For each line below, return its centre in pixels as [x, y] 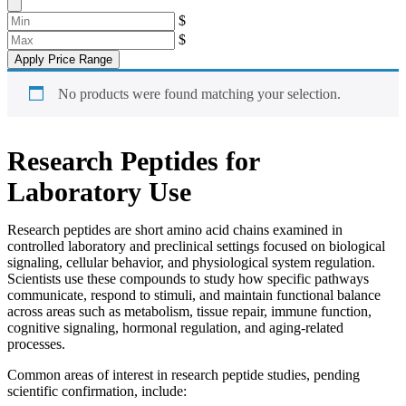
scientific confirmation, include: [97, 391]
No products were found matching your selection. [199, 94]
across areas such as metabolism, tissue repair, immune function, [189, 312]
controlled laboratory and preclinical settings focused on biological [196, 246]
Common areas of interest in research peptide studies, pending [184, 375]
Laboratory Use [99, 192]
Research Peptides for [133, 161]
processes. [36, 344]
